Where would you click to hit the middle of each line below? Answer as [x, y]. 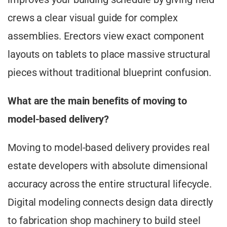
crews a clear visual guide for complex [93, 18]
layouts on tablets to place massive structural [109, 54]
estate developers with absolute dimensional [108, 166]
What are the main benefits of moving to [98, 101]
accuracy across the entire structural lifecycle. [110, 184]
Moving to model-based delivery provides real [109, 148]
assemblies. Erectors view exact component [106, 36]
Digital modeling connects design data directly [110, 202]
